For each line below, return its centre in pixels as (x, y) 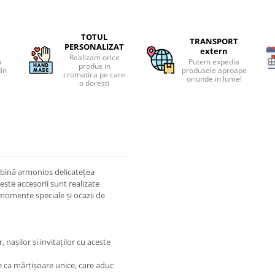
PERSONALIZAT (95, 47)
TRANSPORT (214, 41)
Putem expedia (214, 62)
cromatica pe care (95, 75)
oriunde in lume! (214, 79)
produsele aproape (214, 70)
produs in (94, 66)
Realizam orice (94, 57)
